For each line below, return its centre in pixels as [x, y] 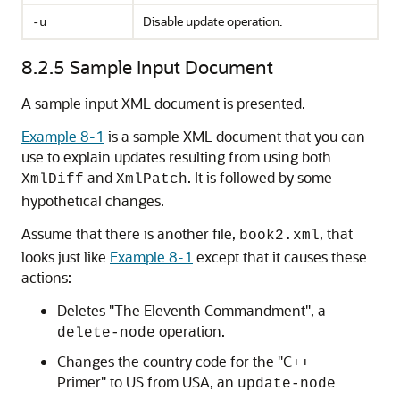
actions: [46, 277]
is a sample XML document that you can [235, 136]
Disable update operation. [212, 21]
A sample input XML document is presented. [163, 103]
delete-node [106, 333]
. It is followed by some [260, 177]
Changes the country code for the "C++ [183, 361]
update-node [287, 384]
